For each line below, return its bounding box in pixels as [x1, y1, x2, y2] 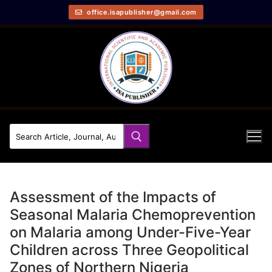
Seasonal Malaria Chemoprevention [10, 205, 256, 223]
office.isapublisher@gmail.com [84, 7, 197, 16]
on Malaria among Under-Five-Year [10, 223, 251, 241]
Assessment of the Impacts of [10, 188, 216, 206]
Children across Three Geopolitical [10, 240, 249, 259]
